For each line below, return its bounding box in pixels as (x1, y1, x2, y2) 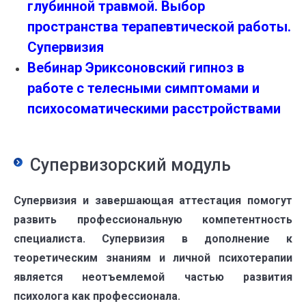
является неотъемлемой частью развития (14, 270, 292, 284)
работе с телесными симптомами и (27, 80, 260, 97)
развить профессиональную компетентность (14, 213, 292, 227)
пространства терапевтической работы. (27, 18, 291, 36)
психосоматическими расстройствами (27, 100, 281, 117)
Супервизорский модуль (30, 155, 231, 176)
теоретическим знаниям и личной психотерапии (14, 251, 292, 265)
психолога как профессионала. (14, 290, 180, 303)
